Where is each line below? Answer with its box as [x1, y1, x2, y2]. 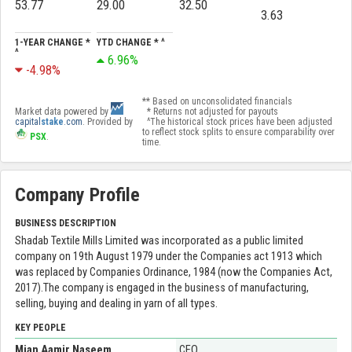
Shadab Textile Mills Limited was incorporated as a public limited [15, 233, 303, 247]
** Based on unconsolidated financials [141, 96, 292, 108]
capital [15, 116, 41, 128]
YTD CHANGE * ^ [97, 37, 166, 49]
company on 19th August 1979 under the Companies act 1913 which [15, 249, 322, 263]
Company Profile [15, 183, 140, 206]
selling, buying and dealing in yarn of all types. [15, 296, 218, 310]
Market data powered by [15, 106, 111, 118]
